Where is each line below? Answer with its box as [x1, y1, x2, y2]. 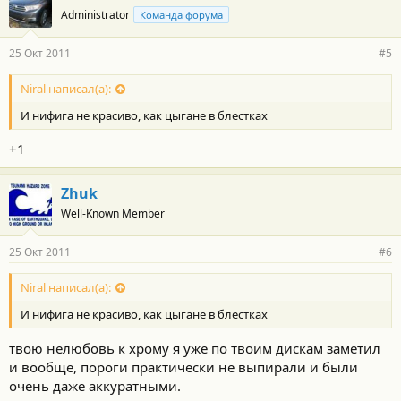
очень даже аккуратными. [9, 376, 181, 395]
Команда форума [140, 7, 223, 21]
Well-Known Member [61, 206, 165, 221]
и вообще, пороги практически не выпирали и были [9, 357, 358, 376]
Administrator [61, 6, 130, 22]
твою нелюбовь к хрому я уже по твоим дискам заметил [9, 338, 380, 357]
